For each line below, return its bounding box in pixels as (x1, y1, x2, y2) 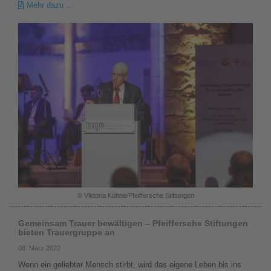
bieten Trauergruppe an (18, 227, 115, 238)
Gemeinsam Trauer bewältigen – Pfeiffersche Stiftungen (18, 218, 248, 229)
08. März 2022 (18, 244, 60, 252)
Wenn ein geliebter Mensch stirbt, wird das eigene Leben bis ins (18, 260, 241, 270)
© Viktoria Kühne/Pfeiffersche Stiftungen (77, 192, 194, 200)
